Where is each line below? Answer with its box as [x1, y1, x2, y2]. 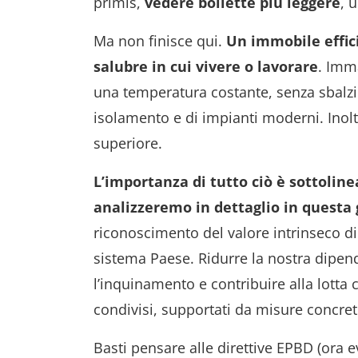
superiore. [93, 133, 162, 153]
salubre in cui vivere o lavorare [93, 57, 318, 76]
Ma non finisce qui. [93, 31, 226, 50]
